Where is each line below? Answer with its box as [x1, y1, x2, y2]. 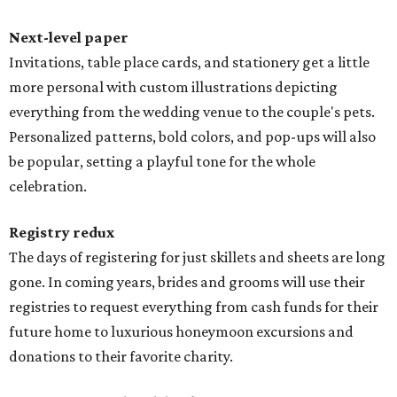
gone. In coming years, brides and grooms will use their [9, 273, 365, 292]
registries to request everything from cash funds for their [9, 298, 378, 316]
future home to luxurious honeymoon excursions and [9, 323, 354, 341]
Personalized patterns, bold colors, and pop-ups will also [9, 128, 376, 146]
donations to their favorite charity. [9, 347, 233, 366]
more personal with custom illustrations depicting [9, 78, 338, 97]
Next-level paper [9, 28, 128, 47]
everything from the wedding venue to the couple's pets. [9, 103, 375, 121]
